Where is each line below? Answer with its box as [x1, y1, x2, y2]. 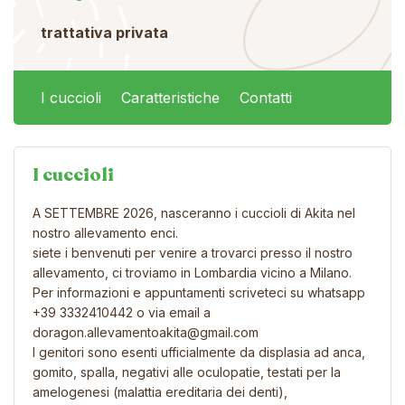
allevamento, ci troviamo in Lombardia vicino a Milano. [33, 264, 352, 280]
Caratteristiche [121, 88, 220, 107]
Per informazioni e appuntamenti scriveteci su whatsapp [33, 284, 365, 300]
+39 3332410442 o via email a [33, 304, 211, 320]
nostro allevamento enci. [33, 224, 178, 240]
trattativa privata [41, 23, 168, 42]
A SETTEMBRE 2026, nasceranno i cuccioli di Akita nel [33, 204, 355, 221]
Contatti [240, 88, 292, 107]
